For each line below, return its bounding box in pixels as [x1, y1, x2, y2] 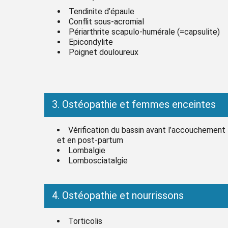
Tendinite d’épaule [69, 6, 134, 16]
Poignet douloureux [69, 47, 138, 57]
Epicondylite [69, 37, 113, 47]
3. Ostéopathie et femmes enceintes [52, 98, 216, 110]
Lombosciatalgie [68, 155, 128, 165]
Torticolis [68, 216, 102, 226]
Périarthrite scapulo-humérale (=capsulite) [69, 26, 220, 37]
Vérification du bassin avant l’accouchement [68, 125, 225, 135]
